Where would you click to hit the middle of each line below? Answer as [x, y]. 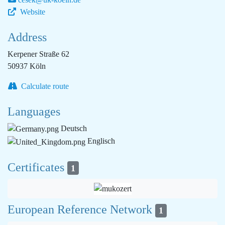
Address [27, 37]
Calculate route [44, 86]
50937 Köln [27, 66]
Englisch [100, 141]
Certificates [37, 167]
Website [32, 12]
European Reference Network [81, 210]
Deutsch [73, 128]
